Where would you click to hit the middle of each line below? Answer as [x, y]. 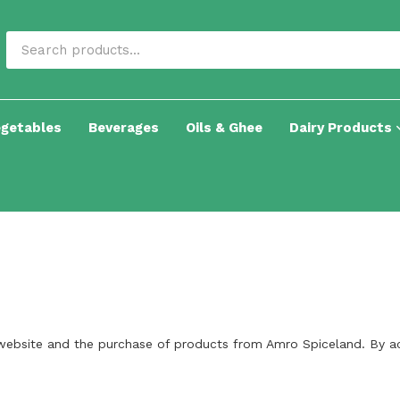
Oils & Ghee [224, 128]
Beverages [124, 128]
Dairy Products [342, 128]
